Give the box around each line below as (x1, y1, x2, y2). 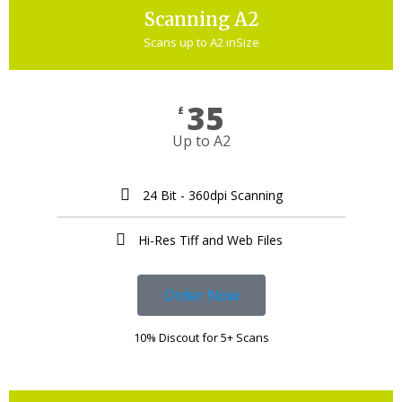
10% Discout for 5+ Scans (133, 328, 269, 345)
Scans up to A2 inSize (143, 33, 259, 50)
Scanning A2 (144, 7, 258, 31)
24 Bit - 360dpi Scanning (142, 186, 283, 204)
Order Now (163, 284, 239, 305)
